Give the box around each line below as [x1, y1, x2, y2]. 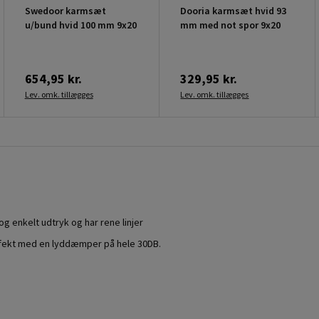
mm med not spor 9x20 [180, 18, 281, 31]
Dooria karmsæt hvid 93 [180, 4, 287, 17]
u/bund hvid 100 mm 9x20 [24, 18, 137, 31]
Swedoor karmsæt [24, 4, 106, 17]
